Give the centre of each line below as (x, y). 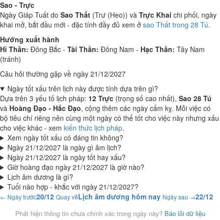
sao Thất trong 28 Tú (176, 25)
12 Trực (101, 98)
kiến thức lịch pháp (93, 128)
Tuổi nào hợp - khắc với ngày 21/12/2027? (73, 187)
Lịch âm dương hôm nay (119, 196)
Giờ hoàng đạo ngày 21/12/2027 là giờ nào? (76, 167)
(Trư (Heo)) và (115, 15)
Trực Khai (155, 15)
